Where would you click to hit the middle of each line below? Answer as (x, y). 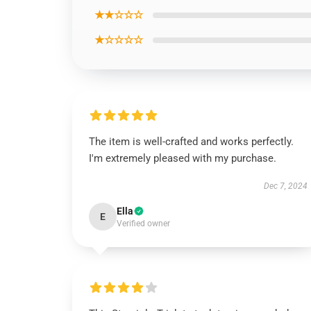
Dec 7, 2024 (285, 186)
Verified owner (143, 224)
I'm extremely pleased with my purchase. (183, 158)
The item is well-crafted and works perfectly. (191, 142)
